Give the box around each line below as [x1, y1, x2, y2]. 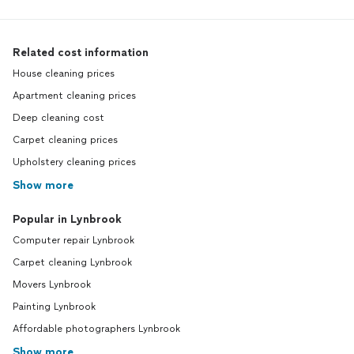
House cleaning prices [13, 68, 115, 80]
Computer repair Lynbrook [13, 235, 134, 247]
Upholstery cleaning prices [13, 156, 136, 168]
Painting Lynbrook [13, 301, 96, 313]
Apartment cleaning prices [13, 90, 136, 102]
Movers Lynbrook [13, 279, 91, 291]
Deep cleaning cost [13, 112, 104, 124]
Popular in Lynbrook [13, 213, 122, 227]
